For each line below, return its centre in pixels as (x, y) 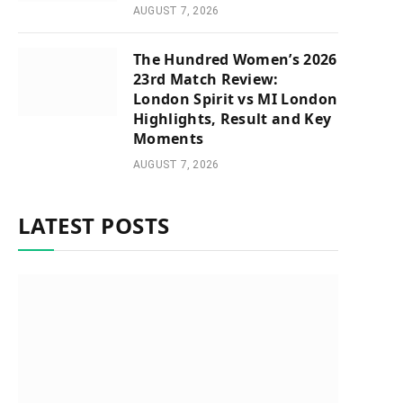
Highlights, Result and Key (233, 119)
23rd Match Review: (206, 79)
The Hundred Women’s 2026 (235, 59)
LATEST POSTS (94, 225)
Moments (169, 139)
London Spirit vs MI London (236, 99)
